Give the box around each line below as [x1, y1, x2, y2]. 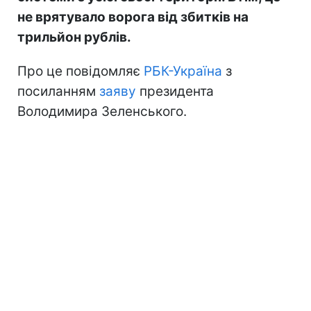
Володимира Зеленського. [17, 103, 187, 119]
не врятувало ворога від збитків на [17, 8, 249, 25]
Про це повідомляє [17, 62, 144, 79]
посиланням [17, 83, 99, 99]
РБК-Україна [144, 62, 222, 79]
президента [136, 83, 214, 99]
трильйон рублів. [17, 28, 131, 45]
